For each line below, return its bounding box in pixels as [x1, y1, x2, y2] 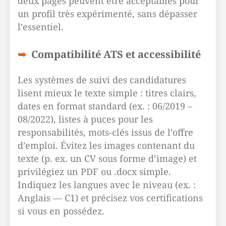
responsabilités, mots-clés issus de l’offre [18, 126, 193, 138]
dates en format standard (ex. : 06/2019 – [18, 100, 192, 112]
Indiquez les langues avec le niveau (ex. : [18, 179, 196, 191]
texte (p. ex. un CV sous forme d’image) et [18, 152, 197, 164]
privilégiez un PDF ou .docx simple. [18, 165, 171, 178]
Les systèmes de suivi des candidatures [18, 74, 186, 86]
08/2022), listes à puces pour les [18, 113, 153, 125]
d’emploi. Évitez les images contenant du [18, 139, 195, 151]
